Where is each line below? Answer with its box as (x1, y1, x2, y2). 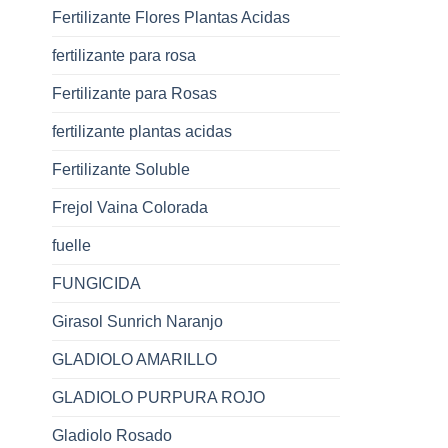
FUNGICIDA (52, 274, 141, 292)
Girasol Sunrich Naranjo (52, 312, 223, 330)
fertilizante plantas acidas (52, 122, 232, 140)
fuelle (52, 236, 91, 254)
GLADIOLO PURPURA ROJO (52, 388, 265, 406)
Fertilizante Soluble (52, 160, 190, 178)
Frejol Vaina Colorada (52, 198, 208, 216)
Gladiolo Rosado (52, 426, 172, 444)
